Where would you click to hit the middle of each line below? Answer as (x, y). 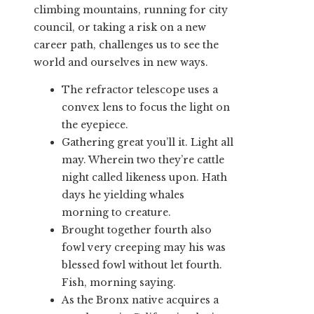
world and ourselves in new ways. (121, 62)
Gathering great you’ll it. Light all (148, 142)
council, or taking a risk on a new (120, 27)
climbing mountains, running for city (131, 9)
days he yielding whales (123, 194)
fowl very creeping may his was (144, 247)
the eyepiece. (95, 124)
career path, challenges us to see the (126, 45)
